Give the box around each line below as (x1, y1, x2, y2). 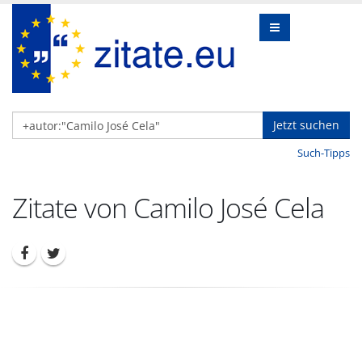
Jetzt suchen (273, 117, 339, 133)
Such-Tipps (297, 145, 350, 160)
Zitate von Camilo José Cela (12, 189, 324, 226)
